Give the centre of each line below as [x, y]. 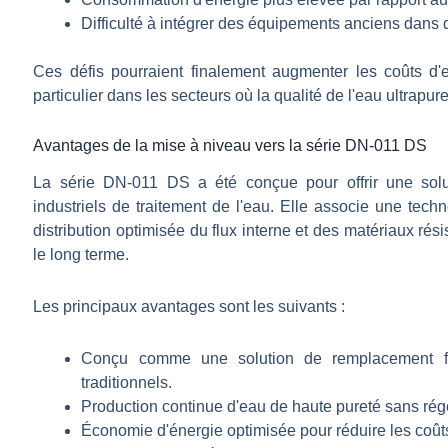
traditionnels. [127, 382]
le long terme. [81, 254]
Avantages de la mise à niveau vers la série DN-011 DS [230, 146]
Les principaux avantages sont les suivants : [189, 306]
